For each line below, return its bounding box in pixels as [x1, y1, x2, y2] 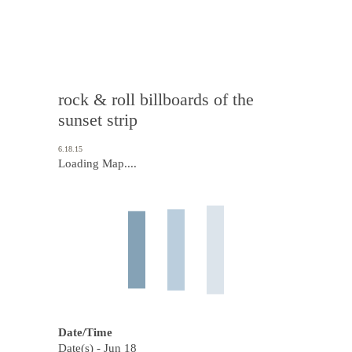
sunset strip [58, 110, 137, 130]
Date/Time [58, 326, 112, 339]
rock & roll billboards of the [58, 90, 254, 109]
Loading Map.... [58, 157, 137, 170]
